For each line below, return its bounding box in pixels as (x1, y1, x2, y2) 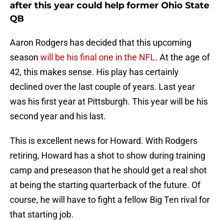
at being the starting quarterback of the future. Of (10, 180, 200, 191)
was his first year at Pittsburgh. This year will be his (10, 96, 208, 107)
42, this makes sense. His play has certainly (10, 67, 179, 78)
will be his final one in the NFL (40, 52, 155, 63)
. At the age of (155, 52, 210, 63)
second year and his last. (10, 111, 106, 122)
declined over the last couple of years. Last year (10, 82, 195, 92)
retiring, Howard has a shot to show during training (10, 150, 205, 161)
